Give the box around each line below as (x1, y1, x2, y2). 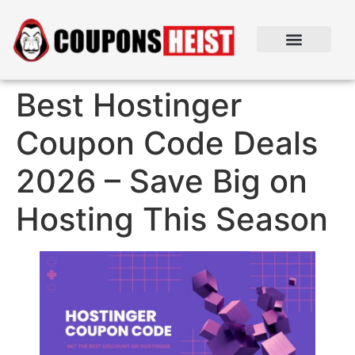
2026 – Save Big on (16, 161, 307, 200)
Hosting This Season (16, 199, 328, 239)
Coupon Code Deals (16, 123, 318, 162)
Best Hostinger (16, 85, 242, 124)
